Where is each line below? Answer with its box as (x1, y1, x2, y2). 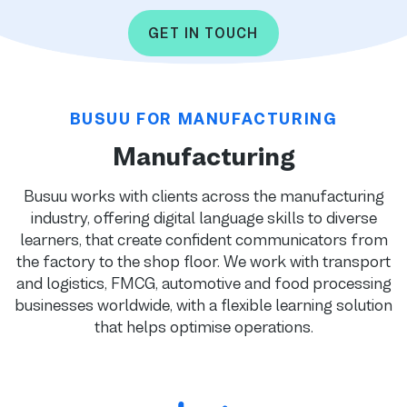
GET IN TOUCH (148, 25, 259, 41)
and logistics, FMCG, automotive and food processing (15, 273, 392, 293)
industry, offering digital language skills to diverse (30, 208, 377, 227)
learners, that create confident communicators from (19, 230, 388, 249)
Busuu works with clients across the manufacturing (23, 186, 384, 205)
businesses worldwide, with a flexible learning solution (15, 295, 392, 314)
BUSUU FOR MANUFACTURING (69, 109, 338, 128)
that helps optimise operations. (94, 317, 313, 336)
